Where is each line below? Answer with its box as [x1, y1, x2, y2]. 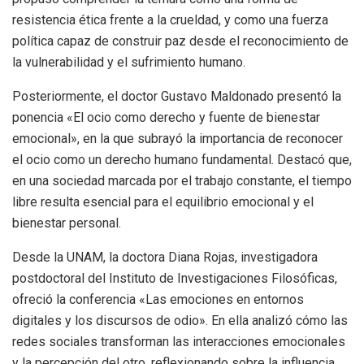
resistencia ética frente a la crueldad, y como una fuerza [12, 12, 328, 28]
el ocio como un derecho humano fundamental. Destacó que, [12, 152, 352, 168]
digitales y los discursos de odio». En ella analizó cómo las [12, 313, 348, 329]
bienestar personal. [12, 215, 121, 232]
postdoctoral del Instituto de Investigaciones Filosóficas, [12, 271, 337, 287]
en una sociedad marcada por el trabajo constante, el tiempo [12, 173, 352, 189]
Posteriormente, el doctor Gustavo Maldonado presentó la [12, 89, 341, 105]
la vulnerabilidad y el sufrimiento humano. [12, 54, 245, 71]
